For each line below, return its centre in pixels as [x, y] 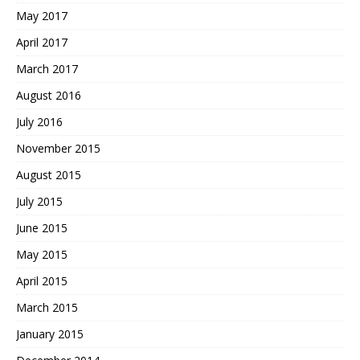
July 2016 [39, 121]
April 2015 [42, 280]
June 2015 [42, 227]
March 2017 [47, 68]
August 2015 [49, 174]
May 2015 [42, 254]
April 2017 [42, 42]
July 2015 [39, 201]
